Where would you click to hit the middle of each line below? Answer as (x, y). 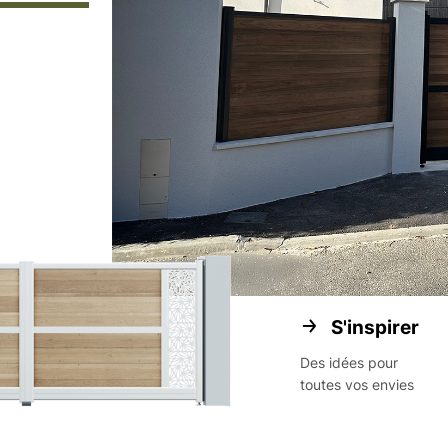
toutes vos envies (357, 384)
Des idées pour (349, 362)
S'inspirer (375, 327)
